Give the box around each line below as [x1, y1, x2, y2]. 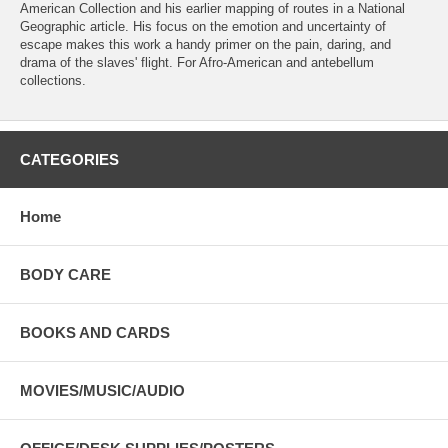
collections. [20, 73, 86, 89]
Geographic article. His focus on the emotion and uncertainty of [20, 19, 386, 35]
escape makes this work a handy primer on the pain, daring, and [20, 37, 391, 53]
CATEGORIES [20, 151, 119, 169]
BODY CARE [20, 266, 111, 284]
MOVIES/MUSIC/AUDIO [20, 382, 185, 400]
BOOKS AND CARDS [20, 324, 170, 342]
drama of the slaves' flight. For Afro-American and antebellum [20, 55, 374, 71]
